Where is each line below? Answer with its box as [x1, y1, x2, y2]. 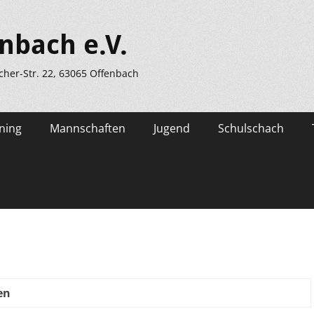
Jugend [153, 121, 190, 136]
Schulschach [218, 121, 284, 136]
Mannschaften [50, 121, 125, 136]
